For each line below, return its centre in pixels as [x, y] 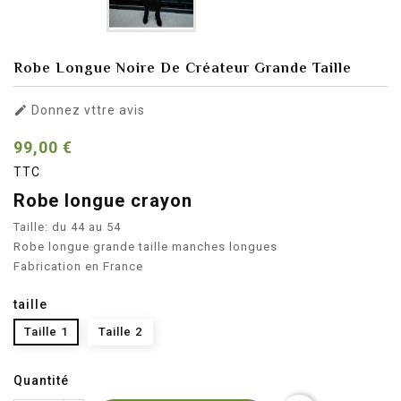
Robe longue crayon [108, 200]
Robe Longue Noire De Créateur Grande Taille [183, 68]
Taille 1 [46, 331]
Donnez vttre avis [86, 110]
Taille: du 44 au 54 [67, 226]
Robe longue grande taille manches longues [147, 246]
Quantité [41, 380]
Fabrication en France [78, 266]
